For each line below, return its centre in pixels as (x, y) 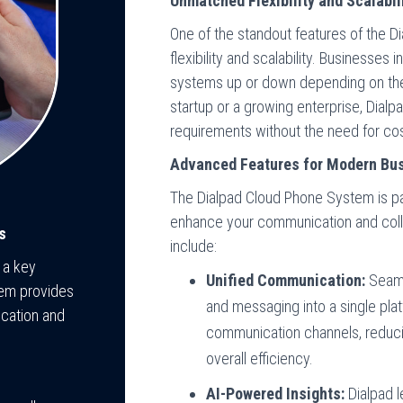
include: (194, 246)
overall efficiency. (260, 358)
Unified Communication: (286, 280)
